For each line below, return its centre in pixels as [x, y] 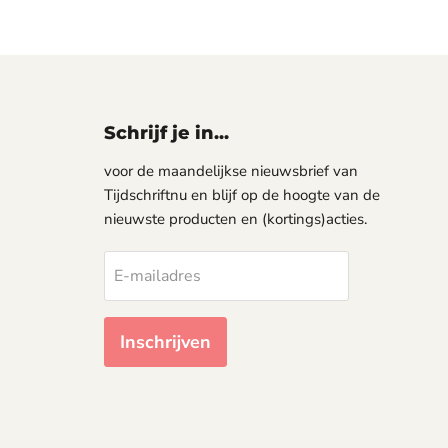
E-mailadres [157, 276]
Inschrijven [165, 342]
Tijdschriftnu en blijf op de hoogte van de [241, 195]
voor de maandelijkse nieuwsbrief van [230, 171]
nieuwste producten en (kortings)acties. [235, 219]
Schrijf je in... [166, 133]
